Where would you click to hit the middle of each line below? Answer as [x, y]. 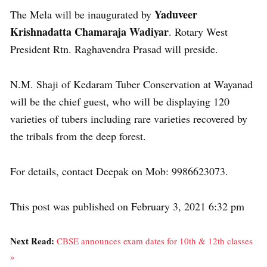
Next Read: [33, 241]
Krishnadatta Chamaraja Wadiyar [89, 32]
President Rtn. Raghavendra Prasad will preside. [116, 49]
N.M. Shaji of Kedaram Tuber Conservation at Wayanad [131, 84]
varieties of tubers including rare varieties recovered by [129, 119]
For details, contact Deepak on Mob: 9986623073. [119, 171]
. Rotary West [198, 32]
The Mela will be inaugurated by [82, 14]
